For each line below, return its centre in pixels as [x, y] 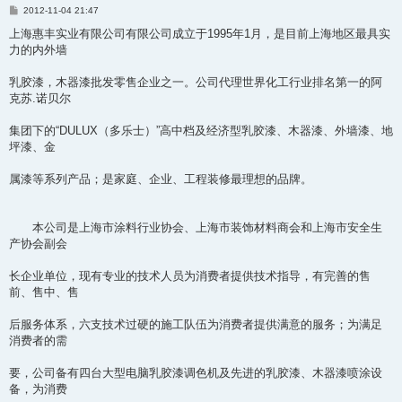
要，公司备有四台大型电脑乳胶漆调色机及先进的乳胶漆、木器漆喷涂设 [196, 372]
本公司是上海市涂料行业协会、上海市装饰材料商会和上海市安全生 [196, 227]
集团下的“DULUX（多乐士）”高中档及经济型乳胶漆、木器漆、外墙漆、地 [201, 130]
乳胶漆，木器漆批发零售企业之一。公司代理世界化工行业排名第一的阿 [196, 82]
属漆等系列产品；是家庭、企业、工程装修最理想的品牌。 [161, 179]
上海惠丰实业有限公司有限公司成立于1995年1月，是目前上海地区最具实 [200, 33]
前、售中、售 [44, 292]
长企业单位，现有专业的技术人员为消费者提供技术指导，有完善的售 [190, 275]
